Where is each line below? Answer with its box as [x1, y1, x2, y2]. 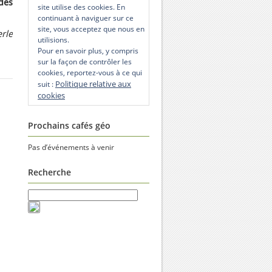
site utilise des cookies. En [38, 2, 125, 12]
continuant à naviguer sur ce [38, 13, 134, 23]
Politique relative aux [55, 78, 131, 89]
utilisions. [38, 35, 69, 45]
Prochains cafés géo [28, 120, 110, 131]
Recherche [28, 166, 71, 178]
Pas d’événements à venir [28, 142, 114, 152]
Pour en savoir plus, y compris [38, 46, 138, 56]
